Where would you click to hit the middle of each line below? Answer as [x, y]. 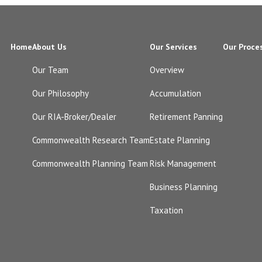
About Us [49, 47]
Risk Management [183, 164]
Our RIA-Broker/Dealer [74, 117]
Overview [167, 70]
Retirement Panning [186, 117]
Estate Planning [180, 140]
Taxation [166, 211]
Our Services [173, 47]
